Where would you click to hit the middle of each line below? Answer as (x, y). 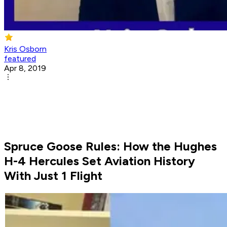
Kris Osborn (25, 49)
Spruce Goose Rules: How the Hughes (110, 146)
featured (20, 59)
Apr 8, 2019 (25, 68)
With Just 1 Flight (53, 176)
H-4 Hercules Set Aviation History (100, 161)
